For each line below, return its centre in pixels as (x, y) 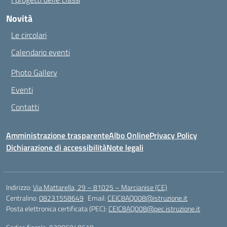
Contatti (25, 107)
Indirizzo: (20, 187)
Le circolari (29, 35)
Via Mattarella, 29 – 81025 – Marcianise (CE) (100, 187)
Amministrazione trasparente (58, 135)
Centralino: (23, 198)
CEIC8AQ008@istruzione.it (147, 198)
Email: (98, 198)
